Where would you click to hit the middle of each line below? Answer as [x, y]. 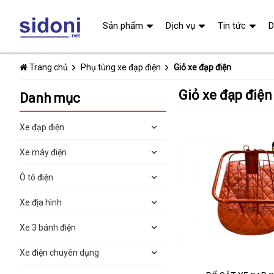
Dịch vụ [181, 26]
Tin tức [232, 26]
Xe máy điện [43, 152]
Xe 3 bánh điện [48, 228]
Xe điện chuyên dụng [59, 253]
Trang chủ [49, 67]
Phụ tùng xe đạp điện [121, 67]
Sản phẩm [123, 26]
